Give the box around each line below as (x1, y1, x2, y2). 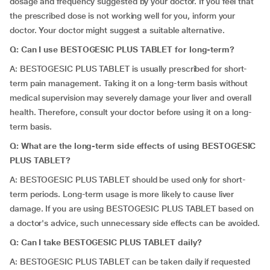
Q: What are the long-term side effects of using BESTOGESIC (10, 141, 256, 151)
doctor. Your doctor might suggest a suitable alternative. (10, 25, 225, 35)
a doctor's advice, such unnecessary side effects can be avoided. (10, 218, 260, 228)
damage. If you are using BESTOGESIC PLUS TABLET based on (10, 204, 254, 213)
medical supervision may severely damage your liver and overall (10, 93, 252, 102)
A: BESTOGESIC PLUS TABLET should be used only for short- (10, 175, 246, 184)
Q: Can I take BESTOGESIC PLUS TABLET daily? (10, 237, 202, 247)
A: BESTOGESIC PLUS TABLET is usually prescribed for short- (10, 64, 248, 74)
